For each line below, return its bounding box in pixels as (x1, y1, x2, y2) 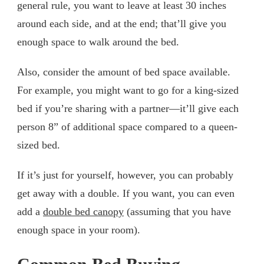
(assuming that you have (124, 205, 231, 217)
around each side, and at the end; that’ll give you (17, 17, 226, 29)
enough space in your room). (17, 223, 140, 236)
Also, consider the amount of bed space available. (17, 65, 230, 78)
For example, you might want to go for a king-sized (17, 84, 239, 96)
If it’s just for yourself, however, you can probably (17, 169, 233, 181)
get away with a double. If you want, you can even (17, 187, 235, 199)
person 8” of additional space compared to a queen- (17, 120, 237, 133)
